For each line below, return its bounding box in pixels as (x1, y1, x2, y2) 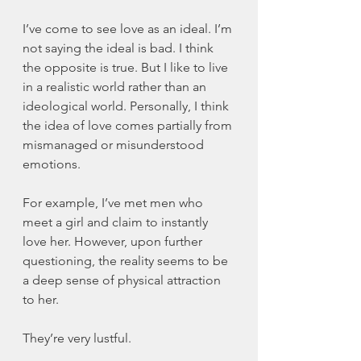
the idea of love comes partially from (23, 117, 235, 133)
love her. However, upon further (23, 233, 205, 249)
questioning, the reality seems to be (23, 252, 231, 268)
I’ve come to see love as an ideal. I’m (23, 20, 235, 36)
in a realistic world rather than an (23, 78, 210, 94)
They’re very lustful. (23, 330, 135, 346)
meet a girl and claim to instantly (23, 214, 211, 230)
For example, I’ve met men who (23, 194, 206, 210)
